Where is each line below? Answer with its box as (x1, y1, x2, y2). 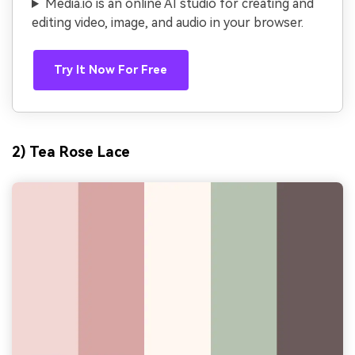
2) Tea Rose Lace (12, 143, 130, 161)
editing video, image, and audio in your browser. (32, 15, 303, 31)
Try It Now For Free (54, 63, 168, 77)
